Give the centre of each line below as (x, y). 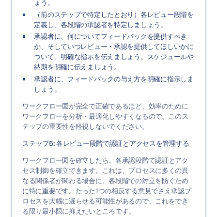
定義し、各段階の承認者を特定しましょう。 (101, 24)
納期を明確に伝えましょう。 (77, 67)
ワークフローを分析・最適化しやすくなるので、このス (105, 116)
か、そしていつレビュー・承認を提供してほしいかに (114, 47)
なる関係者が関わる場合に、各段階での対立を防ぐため (105, 180)
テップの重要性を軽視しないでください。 (85, 126)
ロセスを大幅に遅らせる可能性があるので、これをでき (105, 201)
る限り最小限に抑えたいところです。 (79, 211)
